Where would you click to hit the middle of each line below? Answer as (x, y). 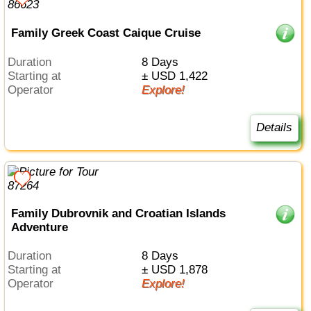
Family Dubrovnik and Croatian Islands (118, 214)
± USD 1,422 (177, 76)
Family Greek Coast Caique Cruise (106, 33)
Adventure (39, 228)
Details (274, 128)
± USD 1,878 (177, 269)
